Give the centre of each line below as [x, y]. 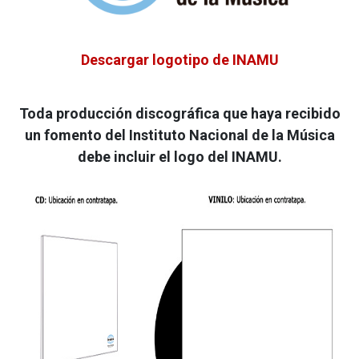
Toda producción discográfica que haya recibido [179, 113]
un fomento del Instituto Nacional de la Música [179, 135]
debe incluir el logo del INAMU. [179, 157]
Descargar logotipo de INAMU [179, 60]
